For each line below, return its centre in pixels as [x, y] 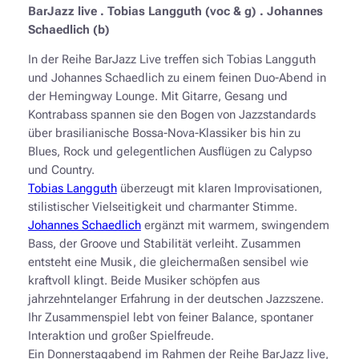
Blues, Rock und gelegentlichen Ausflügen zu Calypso [169, 152]
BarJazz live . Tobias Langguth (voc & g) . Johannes [175, 11]
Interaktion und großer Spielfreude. [121, 337]
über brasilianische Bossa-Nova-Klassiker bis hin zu [164, 134]
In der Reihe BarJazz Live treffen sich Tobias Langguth [171, 60]
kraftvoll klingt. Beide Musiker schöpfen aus [143, 281]
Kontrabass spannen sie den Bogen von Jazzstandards [171, 115]
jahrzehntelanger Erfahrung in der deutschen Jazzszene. [175, 300]
